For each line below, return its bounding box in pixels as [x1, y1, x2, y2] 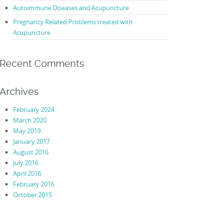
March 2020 [13, 115, 46, 124]
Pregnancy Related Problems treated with [13, 17, 133, 27]
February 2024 [13, 105, 54, 114]
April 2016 [13, 169, 41, 178]
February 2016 [13, 179, 54, 188]
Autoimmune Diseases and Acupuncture [13, 3, 129, 12]
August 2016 [13, 147, 48, 156]
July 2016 [13, 158, 38, 167]
